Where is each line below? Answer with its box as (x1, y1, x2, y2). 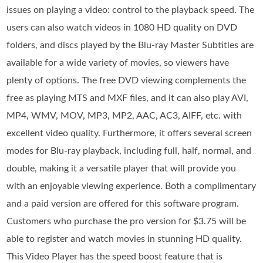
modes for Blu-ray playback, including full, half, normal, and (6, 146, 252, 156)
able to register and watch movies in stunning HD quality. (6, 234, 242, 244)
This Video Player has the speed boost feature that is (6, 252, 223, 262)
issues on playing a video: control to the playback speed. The (6, 5, 255, 15)
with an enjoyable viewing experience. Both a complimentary (6, 181, 257, 191)
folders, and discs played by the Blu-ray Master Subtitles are (6, 41, 254, 50)
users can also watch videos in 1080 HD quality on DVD (6, 23, 238, 33)
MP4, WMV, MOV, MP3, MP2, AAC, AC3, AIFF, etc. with (6, 111, 242, 121)
